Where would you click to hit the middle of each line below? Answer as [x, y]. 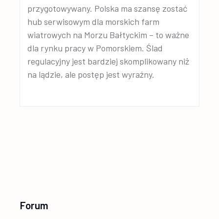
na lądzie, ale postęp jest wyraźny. [91, 74]
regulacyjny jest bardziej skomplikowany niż [109, 61]
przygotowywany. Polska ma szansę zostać [108, 8]
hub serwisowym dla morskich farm [94, 22]
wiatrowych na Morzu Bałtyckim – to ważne [109, 35]
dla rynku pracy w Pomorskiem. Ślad [95, 48]
